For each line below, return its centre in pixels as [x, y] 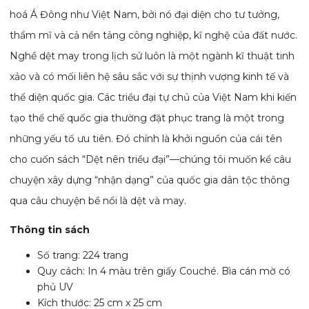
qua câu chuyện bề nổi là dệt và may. [98, 201]
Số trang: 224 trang [83, 256]
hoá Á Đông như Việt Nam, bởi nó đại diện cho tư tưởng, [145, 15]
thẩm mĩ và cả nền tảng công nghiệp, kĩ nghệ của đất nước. [154, 36]
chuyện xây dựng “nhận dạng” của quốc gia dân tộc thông [150, 180]
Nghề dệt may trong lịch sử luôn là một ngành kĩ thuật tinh [152, 56]
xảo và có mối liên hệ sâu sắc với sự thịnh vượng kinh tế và [150, 77]
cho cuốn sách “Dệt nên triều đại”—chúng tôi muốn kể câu [151, 160]
